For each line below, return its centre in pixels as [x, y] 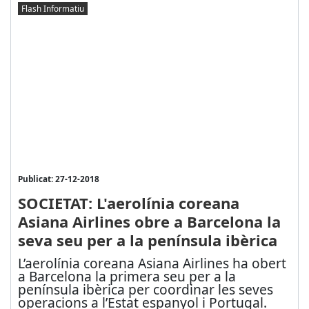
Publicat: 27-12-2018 [58, 178]
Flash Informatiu [52, 9]
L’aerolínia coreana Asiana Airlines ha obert [152, 263]
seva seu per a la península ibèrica [147, 240]
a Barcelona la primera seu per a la [127, 276]
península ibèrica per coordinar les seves [145, 289]
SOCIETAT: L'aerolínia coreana [128, 202]
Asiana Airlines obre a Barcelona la [149, 221]
